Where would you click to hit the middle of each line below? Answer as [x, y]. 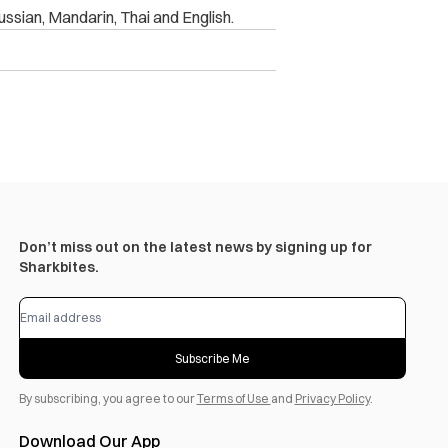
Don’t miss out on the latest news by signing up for [195, 246]
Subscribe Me [212, 358]
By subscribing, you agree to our [107, 398]
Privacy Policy [332, 398]
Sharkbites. [58, 266]
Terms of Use [233, 398]
